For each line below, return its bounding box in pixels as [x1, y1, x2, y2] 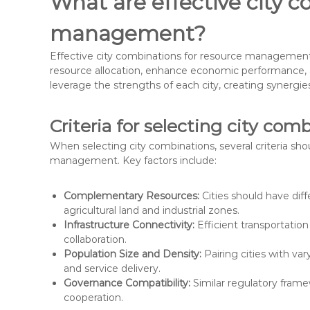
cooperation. [64, 291, 123, 304]
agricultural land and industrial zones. [64, 203, 239, 217]
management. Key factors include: [50, 154, 217, 167]
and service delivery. [64, 262, 161, 275]
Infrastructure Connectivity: [64, 218, 194, 231]
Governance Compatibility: [64, 276, 190, 289]
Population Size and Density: [64, 247, 201, 260]
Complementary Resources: [64, 189, 199, 202]
